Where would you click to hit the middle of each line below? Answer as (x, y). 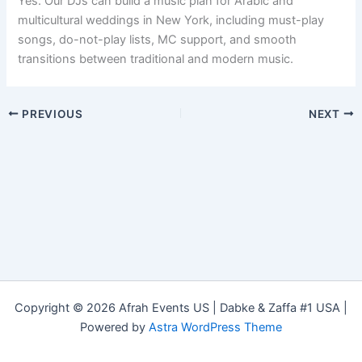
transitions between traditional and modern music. (156, 59)
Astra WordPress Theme (215, 327)
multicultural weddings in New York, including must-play (171, 20)
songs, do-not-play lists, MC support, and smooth (158, 39)
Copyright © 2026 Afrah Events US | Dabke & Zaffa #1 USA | (181, 308)
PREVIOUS (51, 114)
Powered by (114, 327)
